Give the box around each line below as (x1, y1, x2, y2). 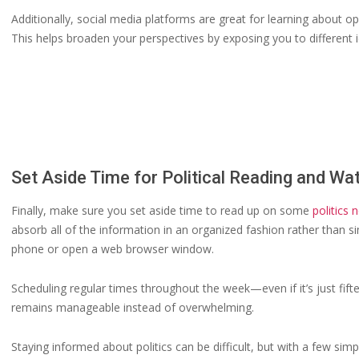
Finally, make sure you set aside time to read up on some (11, 203, 313, 218)
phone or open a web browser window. (11, 241, 214, 256)
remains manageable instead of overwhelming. (11, 300, 254, 315)
